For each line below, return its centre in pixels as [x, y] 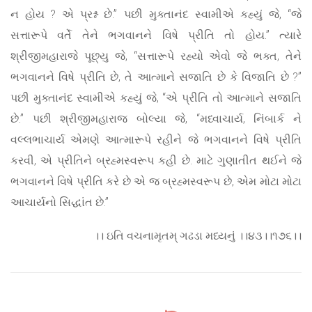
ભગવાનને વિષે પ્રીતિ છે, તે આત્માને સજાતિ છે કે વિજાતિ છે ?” [156, 77]
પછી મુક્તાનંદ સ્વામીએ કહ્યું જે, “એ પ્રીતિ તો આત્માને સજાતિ [156, 97]
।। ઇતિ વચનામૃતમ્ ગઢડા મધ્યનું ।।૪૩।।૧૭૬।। [198, 235]
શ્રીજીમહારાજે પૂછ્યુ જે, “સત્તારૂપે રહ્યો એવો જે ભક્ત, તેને [156, 56]
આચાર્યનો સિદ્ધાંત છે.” [60, 202]
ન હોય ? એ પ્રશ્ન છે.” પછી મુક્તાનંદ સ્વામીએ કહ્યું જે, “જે [156, 14]
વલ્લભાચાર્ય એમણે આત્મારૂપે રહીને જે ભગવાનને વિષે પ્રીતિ [156, 139]
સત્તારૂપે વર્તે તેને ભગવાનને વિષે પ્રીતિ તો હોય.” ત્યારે [156, 35]
